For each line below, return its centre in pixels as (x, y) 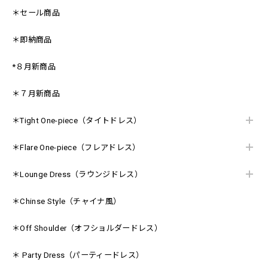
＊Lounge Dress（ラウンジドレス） (77, 174)
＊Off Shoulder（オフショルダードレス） (87, 228)
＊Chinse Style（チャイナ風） (67, 201)
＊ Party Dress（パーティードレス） (78, 255)
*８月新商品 (34, 66)
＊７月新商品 (36, 93)
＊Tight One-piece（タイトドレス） (77, 120)
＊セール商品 (36, 13)
